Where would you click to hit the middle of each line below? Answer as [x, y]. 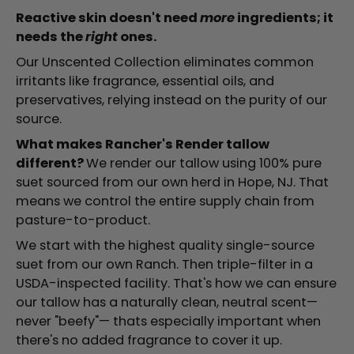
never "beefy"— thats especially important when [168, 322]
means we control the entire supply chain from [165, 201]
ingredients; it [284, 18]
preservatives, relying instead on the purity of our [171, 100]
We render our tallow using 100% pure [204, 164]
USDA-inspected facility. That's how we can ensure [176, 284]
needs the [51, 37]
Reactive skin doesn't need [108, 18]
